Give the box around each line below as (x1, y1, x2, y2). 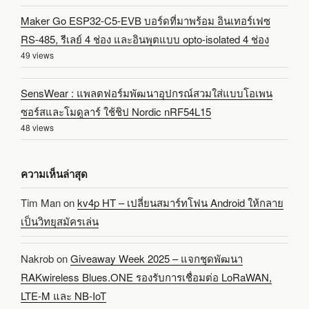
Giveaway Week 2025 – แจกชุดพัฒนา (70, 250, 243, 266)
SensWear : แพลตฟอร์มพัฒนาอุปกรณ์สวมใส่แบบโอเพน (21, 86, 272, 101)
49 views (21, 49, 54, 61)
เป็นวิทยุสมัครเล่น (21, 214, 99, 229)
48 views (21, 121, 54, 134)
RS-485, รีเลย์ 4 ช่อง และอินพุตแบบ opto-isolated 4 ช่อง (21, 32, 269, 47)
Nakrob (21, 250, 54, 266)
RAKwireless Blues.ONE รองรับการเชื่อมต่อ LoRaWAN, (21, 269, 272, 284)
